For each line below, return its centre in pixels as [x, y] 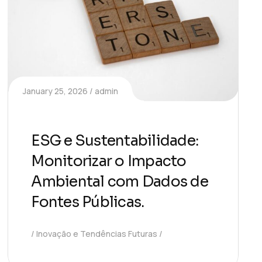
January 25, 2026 [56, 91]
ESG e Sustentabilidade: [115, 140]
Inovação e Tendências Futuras [97, 233]
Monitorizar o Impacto [109, 161]
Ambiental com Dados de [120, 181]
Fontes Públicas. [88, 202]
